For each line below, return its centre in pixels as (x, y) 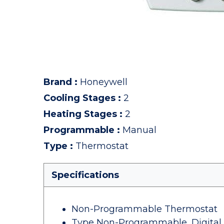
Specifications (85, 175)
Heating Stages (80, 114)
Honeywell (104, 82)
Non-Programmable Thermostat (144, 209)
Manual (139, 130)
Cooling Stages (79, 98)
